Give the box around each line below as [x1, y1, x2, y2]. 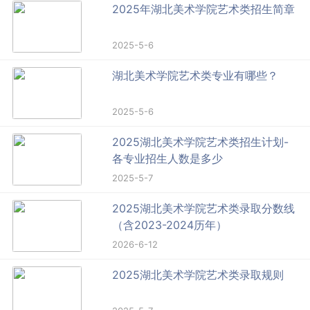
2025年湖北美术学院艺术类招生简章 [112, 2, 295, 17]
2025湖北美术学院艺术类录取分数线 [112, 201, 295, 216]
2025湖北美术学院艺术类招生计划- [112, 135, 289, 149]
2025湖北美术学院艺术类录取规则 [112, 268, 284, 282]
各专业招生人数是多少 [112, 152, 224, 166]
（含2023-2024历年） [112, 218, 228, 232]
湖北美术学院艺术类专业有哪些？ [112, 69, 279, 83]
